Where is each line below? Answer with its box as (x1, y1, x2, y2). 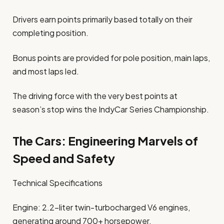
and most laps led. (12, 65, 79, 76)
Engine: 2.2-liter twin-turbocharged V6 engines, (12, 202, 190, 213)
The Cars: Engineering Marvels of (12, 133, 198, 148)
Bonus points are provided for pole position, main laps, (12, 52, 210, 63)
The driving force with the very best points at (12, 90, 177, 101)
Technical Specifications (12, 177, 102, 188)
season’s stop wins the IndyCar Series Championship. (12, 103, 209, 114)
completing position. (12, 27, 88, 38)
